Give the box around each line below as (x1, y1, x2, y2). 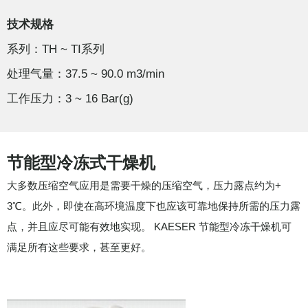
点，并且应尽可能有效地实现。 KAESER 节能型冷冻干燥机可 (7, 221, 291, 232)
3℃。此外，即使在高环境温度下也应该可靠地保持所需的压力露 (7, 200, 300, 212)
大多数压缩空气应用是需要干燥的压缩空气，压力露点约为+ (7, 179, 281, 191)
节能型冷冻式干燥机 (7, 153, 155, 172)
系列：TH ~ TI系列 (7, 43, 104, 56)
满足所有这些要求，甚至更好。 (7, 241, 151, 253)
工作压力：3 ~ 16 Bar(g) (7, 92, 133, 105)
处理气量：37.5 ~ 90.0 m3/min (7, 67, 164, 80)
